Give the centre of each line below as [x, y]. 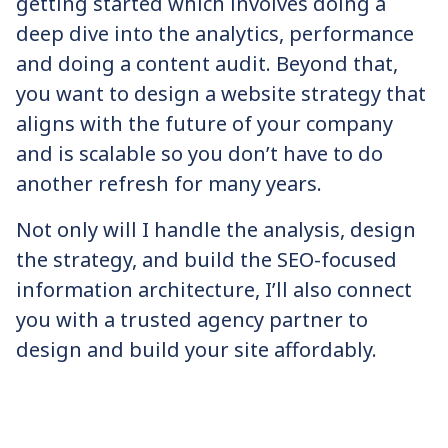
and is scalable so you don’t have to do [199, 153]
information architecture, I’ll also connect [214, 289]
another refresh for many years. [171, 183]
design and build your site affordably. [196, 349]
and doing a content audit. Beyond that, [207, 63]
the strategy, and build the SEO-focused [206, 259]
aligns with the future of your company [204, 123]
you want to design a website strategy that [221, 93]
